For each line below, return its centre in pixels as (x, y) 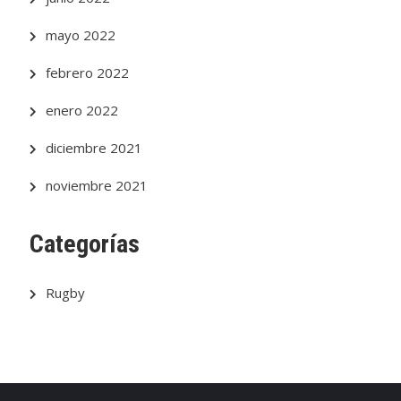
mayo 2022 (81, 35)
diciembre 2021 (94, 148)
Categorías (85, 244)
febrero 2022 (88, 73)
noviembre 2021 (97, 185)
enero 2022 (82, 110)
